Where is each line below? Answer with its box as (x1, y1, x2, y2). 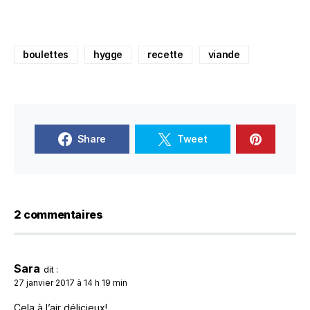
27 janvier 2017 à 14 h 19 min (14, 277, 127, 288)
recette (147, 48, 183, 60)
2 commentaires (14, 207, 103, 221)
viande (208, 48, 240, 60)
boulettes (23, 48, 69, 60)
